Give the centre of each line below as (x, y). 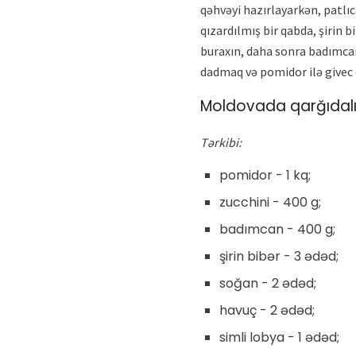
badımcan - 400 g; (277, 230)
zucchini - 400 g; (270, 203)
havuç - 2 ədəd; (267, 311)
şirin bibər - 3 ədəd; (279, 257)
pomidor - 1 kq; (265, 176)
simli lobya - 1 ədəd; (279, 338)
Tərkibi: (221, 143)
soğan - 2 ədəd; (268, 284)
